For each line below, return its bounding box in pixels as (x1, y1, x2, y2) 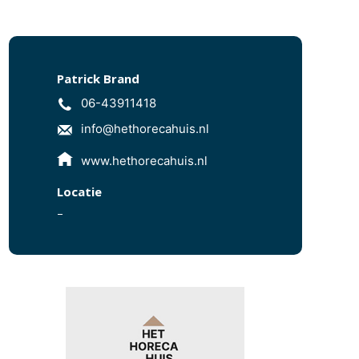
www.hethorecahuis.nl (80, 153, 208, 168)
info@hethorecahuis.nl (80, 121, 209, 136)
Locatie (56, 184, 102, 200)
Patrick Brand (56, 71, 143, 87)
